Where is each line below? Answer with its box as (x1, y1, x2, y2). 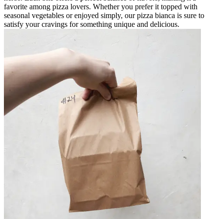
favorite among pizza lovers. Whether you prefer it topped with (4, 2, 197, 11)
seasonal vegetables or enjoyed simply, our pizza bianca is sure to (4, 11, 204, 20)
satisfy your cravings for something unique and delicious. (4, 20, 179, 28)
